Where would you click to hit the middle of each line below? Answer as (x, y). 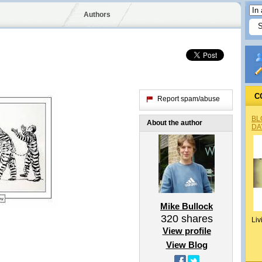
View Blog (187, 245)
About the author (175, 123)
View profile (187, 231)
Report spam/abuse (189, 99)
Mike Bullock (187, 206)
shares (195, 219)
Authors (97, 15)
